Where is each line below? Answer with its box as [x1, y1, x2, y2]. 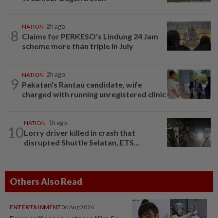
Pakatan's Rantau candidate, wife [22, 79, 142, 89]
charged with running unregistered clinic [22, 89, 166, 99]
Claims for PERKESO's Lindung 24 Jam [22, 31, 158, 41]
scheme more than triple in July [22, 41, 133, 51]
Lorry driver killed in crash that [24, 127, 135, 137]
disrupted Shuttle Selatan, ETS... [24, 137, 140, 147]
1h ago [49, 119, 67, 127]
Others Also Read [10, 176, 82, 187]
